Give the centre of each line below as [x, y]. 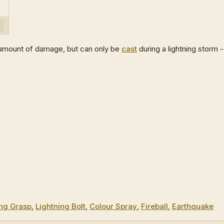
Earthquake [193, 206]
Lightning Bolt [60, 206]
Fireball [154, 206]
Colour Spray [113, 206]
